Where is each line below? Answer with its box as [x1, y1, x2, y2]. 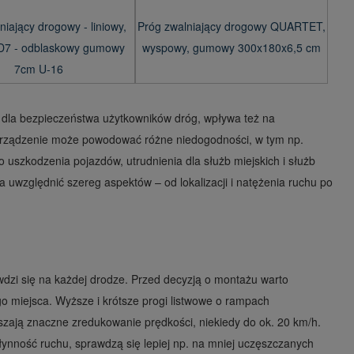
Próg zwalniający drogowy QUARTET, [137, 17, 326, 34]
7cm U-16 [14, 60, 64, 77]
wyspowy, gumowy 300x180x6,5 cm [141, 39, 321, 55]
